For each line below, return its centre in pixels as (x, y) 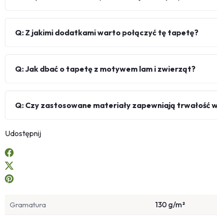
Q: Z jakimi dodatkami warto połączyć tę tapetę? (107, 33)
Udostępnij (23, 133)
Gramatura (28, 205)
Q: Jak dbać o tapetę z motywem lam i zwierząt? (105, 69)
